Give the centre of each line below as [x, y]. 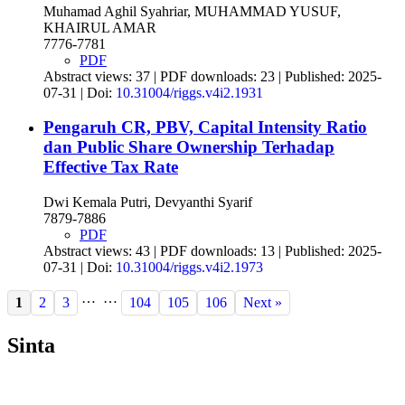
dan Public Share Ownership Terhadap [189, 147]
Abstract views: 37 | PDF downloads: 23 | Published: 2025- [212, 76]
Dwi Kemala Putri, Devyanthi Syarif [148, 202]
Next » [263, 303]
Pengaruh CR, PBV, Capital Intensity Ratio [205, 127]
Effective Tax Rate [111, 167]
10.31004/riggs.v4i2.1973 [189, 268]
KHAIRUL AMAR [100, 27]
